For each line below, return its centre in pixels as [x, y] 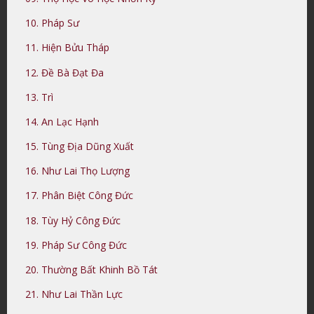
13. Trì [40, 97]
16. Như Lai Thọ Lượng [78, 171]
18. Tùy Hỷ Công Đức [73, 220]
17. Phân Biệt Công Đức [80, 196]
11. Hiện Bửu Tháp [68, 48]
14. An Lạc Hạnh [62, 121]
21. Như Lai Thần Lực [74, 294]
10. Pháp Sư [53, 23]
